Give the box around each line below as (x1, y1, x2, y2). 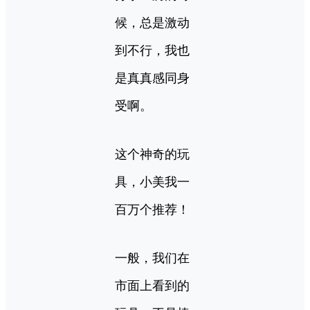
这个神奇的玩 (115, 147, 190, 162)
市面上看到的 (115, 279, 190, 293)
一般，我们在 (115, 251, 190, 266)
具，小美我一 (115, 175, 190, 190)
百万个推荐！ (115, 203, 190, 217)
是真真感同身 (115, 71, 190, 86)
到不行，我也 (115, 44, 190, 58)
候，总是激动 (115, 16, 190, 30)
